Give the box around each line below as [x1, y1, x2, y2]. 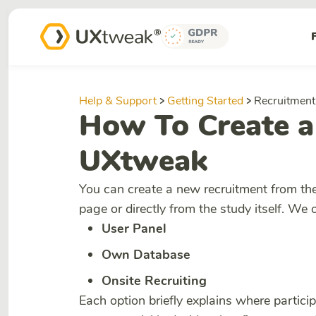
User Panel [102, 220, 166, 237]
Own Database [102, 246, 190, 263]
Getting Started [167, 93, 243, 109]
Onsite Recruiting [102, 272, 207, 289]
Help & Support [79, 93, 157, 109]
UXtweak [79, 141, 207, 181]
